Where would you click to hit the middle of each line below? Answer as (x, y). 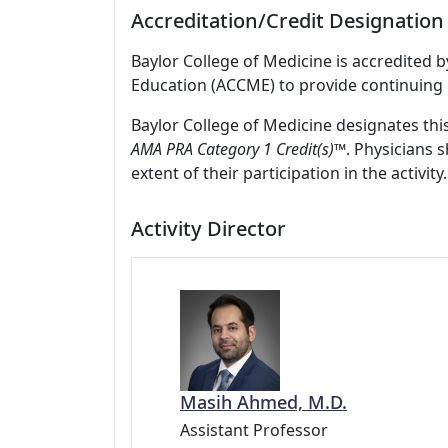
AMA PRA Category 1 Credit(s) (232, 149)
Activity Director (208, 228)
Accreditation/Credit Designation (287, 20)
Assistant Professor (254, 429)
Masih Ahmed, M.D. (263, 401)
